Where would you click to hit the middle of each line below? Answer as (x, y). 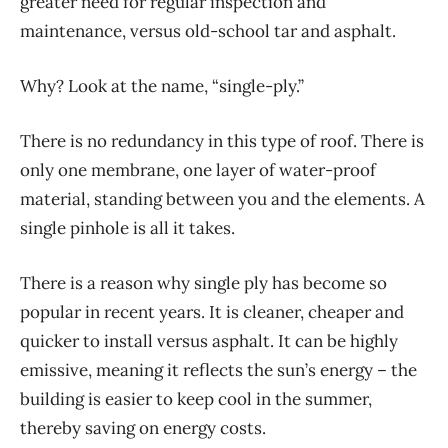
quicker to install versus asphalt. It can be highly (209, 340)
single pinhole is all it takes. (127, 227)
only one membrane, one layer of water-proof (198, 169)
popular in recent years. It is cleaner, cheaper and (212, 311)
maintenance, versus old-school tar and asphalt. (208, 30)
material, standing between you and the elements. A (222, 198)
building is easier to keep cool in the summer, (196, 398)
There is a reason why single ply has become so (203, 282)
